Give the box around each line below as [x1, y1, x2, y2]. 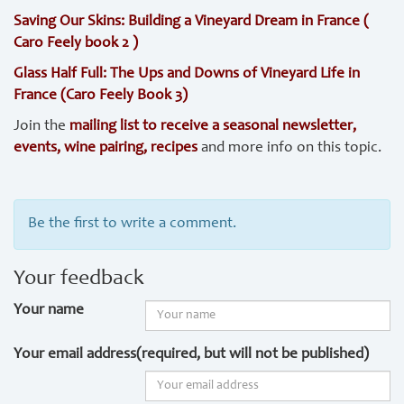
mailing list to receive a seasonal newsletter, [69, 119, 356, 134]
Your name [14, 303, 84, 318]
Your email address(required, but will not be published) [14, 347, 369, 363]
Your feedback [14, 269, 144, 290]
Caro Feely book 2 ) [14, 36, 138, 51]
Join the [14, 119, 69, 134]
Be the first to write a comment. [28, 216, 236, 232]
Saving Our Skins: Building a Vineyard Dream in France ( [14, 14, 369, 30]
